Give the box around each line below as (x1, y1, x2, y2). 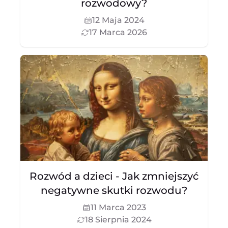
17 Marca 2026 (89, 27, 147, 37)
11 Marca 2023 (90, 203, 146, 212)
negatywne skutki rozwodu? (41, 184, 187, 196)
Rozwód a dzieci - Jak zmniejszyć (30, 170, 198, 182)
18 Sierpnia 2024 (84, 215, 152, 224)
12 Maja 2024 (92, 15, 145, 25)
